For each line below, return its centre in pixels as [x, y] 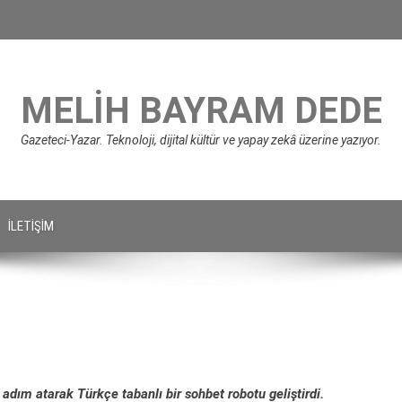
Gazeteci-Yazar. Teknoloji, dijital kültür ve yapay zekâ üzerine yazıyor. [201, 140]
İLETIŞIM [31, 226]
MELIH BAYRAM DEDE [201, 111]
